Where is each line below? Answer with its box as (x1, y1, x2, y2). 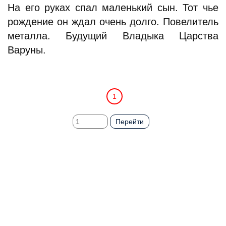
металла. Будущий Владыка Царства (8, 30, 218, 41)
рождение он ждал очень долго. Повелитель (8, 16, 218, 27)
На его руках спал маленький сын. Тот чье (8, 2, 218, 13)
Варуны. (8, 44, 46, 55)
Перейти (116, 118, 144, 126)
